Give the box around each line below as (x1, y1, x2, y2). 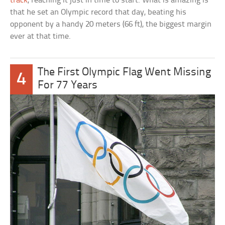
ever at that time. (10, 32, 71, 41)
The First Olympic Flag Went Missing (38, 67, 211, 79)
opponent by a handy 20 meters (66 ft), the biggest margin (10, 20, 212, 29)
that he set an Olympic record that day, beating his (10, 8, 187, 17)
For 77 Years (38, 80, 98, 92)
